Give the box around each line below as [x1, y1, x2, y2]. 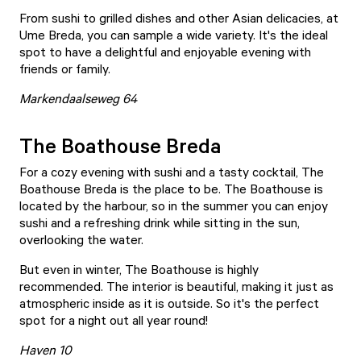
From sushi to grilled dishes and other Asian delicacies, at [19, 10, 338, 26]
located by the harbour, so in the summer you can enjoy [19, 197, 328, 214]
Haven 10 [19, 342, 78, 358]
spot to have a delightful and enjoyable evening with [19, 44, 311, 60]
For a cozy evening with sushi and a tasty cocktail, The [19, 164, 324, 180]
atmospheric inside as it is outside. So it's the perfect [19, 295, 319, 311]
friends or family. [19, 60, 114, 77]
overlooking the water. [19, 231, 147, 247]
